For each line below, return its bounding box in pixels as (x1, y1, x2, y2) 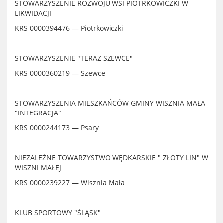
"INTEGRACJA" (15, 108, 61, 117)
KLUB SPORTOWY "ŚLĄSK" (15, 208, 101, 217)
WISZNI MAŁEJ (15, 163, 61, 172)
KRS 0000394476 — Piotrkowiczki (15, 23, 123, 33)
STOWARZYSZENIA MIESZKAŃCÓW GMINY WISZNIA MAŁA (15, 98, 205, 108)
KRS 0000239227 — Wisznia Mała (15, 178, 125, 187)
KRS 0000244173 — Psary (15, 123, 99, 132)
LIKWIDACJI (15, 8, 51, 18)
